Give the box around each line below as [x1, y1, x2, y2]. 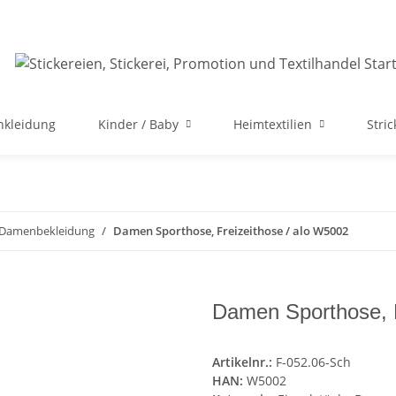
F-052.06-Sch [276, 354, 351, 371]
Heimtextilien [233, 116, 312, 133]
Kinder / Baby [98, 116, 179, 133]
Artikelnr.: [212, 354, 276, 371]
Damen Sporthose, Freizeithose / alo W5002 [113, 223, 348, 239]
